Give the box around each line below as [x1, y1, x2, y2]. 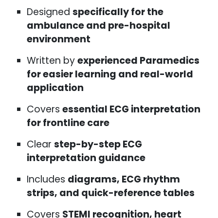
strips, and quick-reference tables [27, 186, 195, 200]
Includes [27, 173, 68, 186]
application [27, 81, 84, 95]
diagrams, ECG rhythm [68, 173, 180, 186]
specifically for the [73, 5, 163, 19]
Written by [27, 54, 77, 68]
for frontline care [27, 116, 109, 130]
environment [27, 33, 91, 46]
